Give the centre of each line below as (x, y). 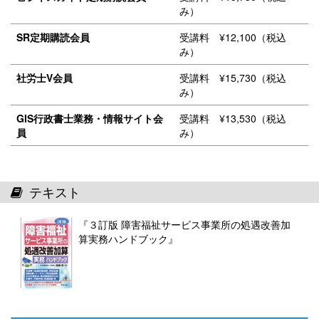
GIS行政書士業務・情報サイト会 (90, 118)
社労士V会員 (45, 78)
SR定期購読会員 (53, 37)
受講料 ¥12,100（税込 (233, 37)
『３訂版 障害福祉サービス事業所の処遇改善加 (184, 224)
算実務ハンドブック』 (128, 239)
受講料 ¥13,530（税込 (233, 118)
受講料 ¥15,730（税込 (233, 78)
